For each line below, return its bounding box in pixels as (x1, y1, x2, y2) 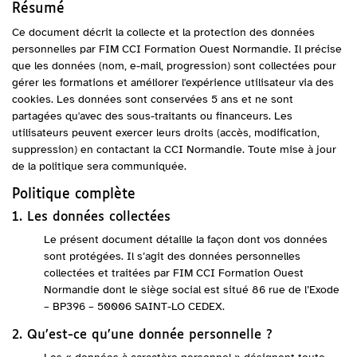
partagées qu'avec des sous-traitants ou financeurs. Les (12, 109, 292, 123)
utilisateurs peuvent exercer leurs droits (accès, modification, (12, 126, 320, 139)
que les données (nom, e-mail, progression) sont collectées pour (12, 59, 336, 73)
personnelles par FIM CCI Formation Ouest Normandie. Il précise (12, 42, 342, 56)
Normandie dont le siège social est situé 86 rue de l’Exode (44, 283, 339, 296)
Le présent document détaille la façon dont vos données (44, 233, 328, 246)
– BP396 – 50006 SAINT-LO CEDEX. (44, 300, 225, 313)
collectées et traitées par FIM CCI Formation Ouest (44, 266, 304, 280)
